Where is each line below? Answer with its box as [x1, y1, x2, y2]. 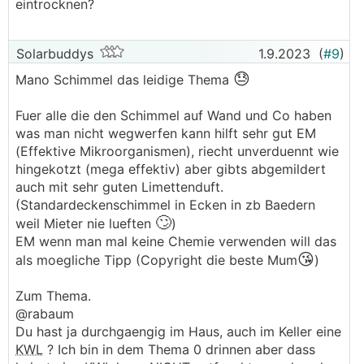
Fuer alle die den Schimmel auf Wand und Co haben [15, 107, 331, 123]
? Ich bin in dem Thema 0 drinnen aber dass [43, 341, 315, 357]
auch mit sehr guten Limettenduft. [15, 179, 223, 195]
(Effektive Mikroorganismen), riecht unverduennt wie [15, 143, 339, 159]
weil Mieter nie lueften [15, 215, 155, 232]
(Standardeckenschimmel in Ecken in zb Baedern [15, 197, 315, 213]
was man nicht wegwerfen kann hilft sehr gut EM [15, 125, 316, 141]
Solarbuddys [12, 45, 93, 62]
